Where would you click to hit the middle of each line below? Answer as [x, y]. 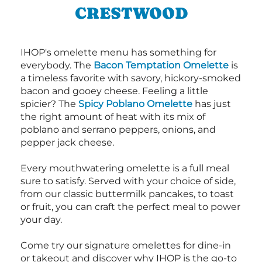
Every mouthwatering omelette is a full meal [125, 168]
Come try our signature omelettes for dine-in [126, 246]
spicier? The [49, 104]
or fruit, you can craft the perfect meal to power [130, 207]
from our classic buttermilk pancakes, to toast [127, 194]
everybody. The [57, 65]
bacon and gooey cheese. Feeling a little [114, 91]
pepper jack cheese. [67, 143]
